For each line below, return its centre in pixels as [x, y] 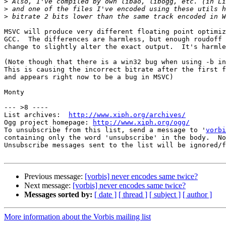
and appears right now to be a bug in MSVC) [89, 77]
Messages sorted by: [58, 195]
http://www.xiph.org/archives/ [127, 115]
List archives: [36, 115]
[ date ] [105, 195]
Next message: [48, 186]
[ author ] [197, 195]
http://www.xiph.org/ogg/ [141, 123]
